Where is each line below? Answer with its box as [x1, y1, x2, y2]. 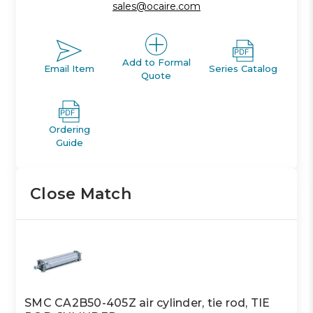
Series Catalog [209, 63, 278, 75]
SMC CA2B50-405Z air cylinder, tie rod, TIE [24, 296, 270, 310]
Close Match [30, 184, 131, 203]
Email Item [44, 63, 95, 75]
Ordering [48, 123, 90, 135]
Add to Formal [122, 56, 191, 68]
